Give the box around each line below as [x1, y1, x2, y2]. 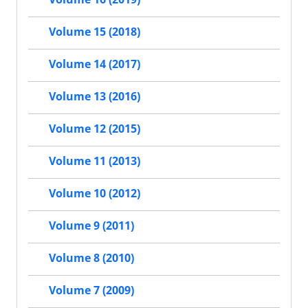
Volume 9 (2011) [49, 218, 134, 234]
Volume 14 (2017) [49, 56, 140, 72]
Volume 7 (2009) [49, 283, 134, 298]
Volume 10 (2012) [49, 186, 140, 201]
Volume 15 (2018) [49, 24, 140, 40]
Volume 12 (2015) [49, 121, 140, 137]
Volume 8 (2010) [49, 250, 134, 266]
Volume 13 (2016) [49, 89, 140, 104]
